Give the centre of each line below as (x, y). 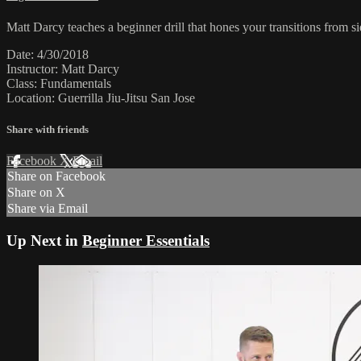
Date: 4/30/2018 (48, 54)
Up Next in (44, 241)
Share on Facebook (56, 176)
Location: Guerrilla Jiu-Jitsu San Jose (101, 98)
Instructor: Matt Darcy (63, 68)
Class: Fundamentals (59, 83)
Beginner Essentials (146, 241)
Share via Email (48, 209)
